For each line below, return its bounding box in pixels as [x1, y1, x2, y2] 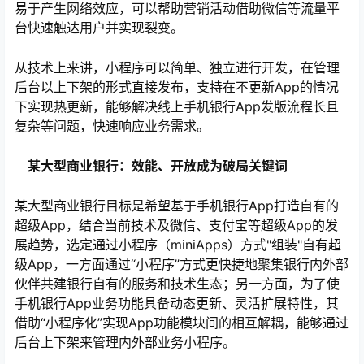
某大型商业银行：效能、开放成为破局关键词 [15, 158, 288, 175]
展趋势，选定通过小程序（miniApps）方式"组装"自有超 [15, 236, 341, 253]
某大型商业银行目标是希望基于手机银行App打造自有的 [15, 197, 339, 214]
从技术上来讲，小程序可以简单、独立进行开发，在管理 [15, 59, 340, 76]
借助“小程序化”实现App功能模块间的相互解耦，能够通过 [15, 314, 349, 331]
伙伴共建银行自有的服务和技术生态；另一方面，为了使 [15, 275, 340, 292]
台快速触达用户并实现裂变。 [15, 19, 184, 37]
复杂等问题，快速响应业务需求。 [15, 118, 210, 135]
